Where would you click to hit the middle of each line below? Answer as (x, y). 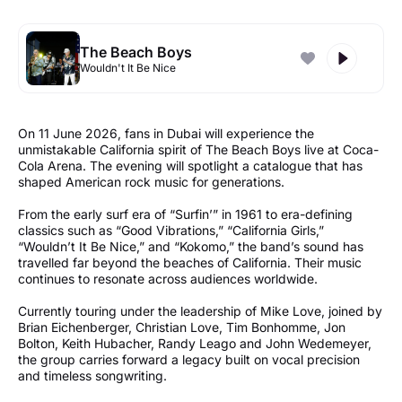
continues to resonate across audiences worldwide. (171, 279)
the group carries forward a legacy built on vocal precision (189, 360)
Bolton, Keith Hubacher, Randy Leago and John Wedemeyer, (195, 344)
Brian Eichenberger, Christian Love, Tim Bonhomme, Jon (182, 328)
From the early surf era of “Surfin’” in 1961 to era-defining (185, 214)
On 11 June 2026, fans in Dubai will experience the (166, 134)
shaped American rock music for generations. (155, 182)
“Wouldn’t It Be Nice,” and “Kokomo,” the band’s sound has (191, 247)
